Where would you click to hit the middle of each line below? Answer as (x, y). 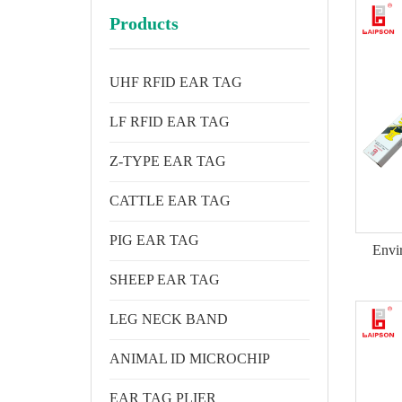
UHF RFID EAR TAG (175, 82)
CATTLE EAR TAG (170, 201)
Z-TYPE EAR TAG (167, 161)
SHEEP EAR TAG (164, 280)
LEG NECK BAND (168, 319)
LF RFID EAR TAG (169, 122)
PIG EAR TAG (154, 240)
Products (144, 23)
